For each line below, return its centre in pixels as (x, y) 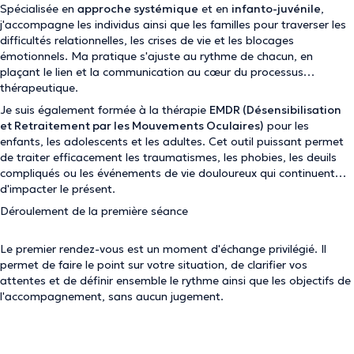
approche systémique (138, 9)
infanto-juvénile (276, 9)
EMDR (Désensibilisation (275, 110)
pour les (286, 126)
